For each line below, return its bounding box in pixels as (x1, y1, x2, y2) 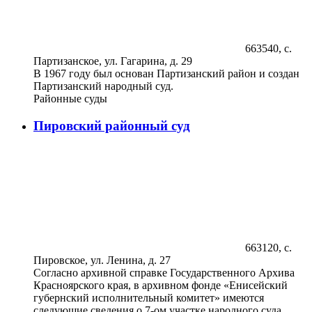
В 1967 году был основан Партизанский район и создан (33, 68, 299, 80)
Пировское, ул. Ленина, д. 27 (33, 253, 171, 266)
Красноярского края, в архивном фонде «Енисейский (33, 279, 288, 291)
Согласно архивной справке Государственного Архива (33, 266, 295, 279)
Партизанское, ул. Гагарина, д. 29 (33, 55, 192, 68)
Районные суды (33, 93, 107, 105)
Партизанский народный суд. (33, 80, 173, 93)
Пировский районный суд (33, 118, 190, 134)
